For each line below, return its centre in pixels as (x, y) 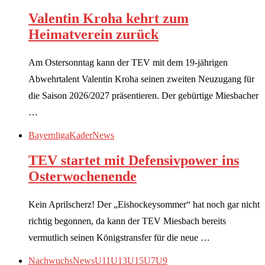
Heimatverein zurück (93, 35)
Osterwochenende (83, 177)
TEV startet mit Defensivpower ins (134, 161)
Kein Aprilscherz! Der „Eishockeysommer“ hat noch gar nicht (144, 205)
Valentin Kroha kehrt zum (109, 19)
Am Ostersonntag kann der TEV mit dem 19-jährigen (128, 63)
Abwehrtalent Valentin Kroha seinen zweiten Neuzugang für (141, 79)
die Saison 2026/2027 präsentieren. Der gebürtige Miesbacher (143, 96)
